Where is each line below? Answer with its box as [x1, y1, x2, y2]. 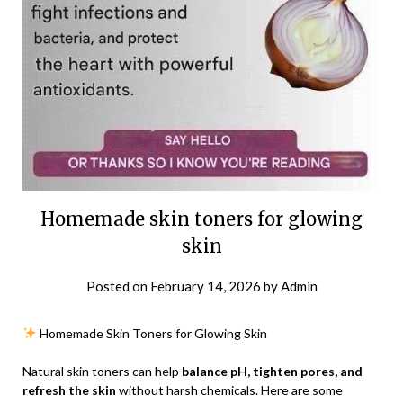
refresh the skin [22, 381, 116, 398]
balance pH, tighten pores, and [182, 363, 363, 379]
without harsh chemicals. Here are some [116, 381, 343, 398]
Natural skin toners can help [22, 363, 182, 379]
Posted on [85, 277, 150, 294]
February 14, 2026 [149, 277, 261, 294]
